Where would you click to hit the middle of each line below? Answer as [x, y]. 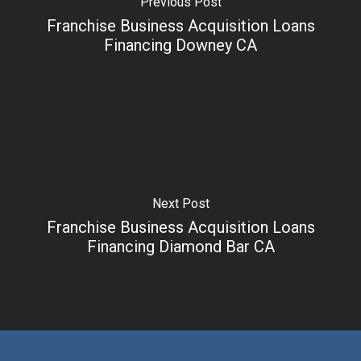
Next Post [180, 203]
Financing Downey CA [180, 45]
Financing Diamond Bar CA [180, 246]
